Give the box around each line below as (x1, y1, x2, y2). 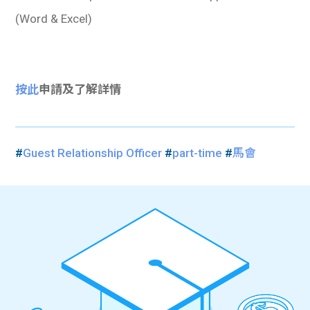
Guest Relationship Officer (23, 146, 163, 161)
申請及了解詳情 (39, 82, 122, 97)
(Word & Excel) (15, 12, 93, 26)
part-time (172, 146, 223, 161)
